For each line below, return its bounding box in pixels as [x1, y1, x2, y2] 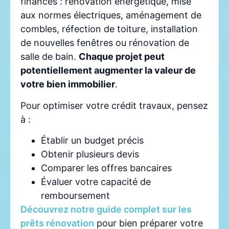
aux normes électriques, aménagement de [20, 10, 201, 21]
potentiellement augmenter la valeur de [20, 65, 196, 76]
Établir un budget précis [41, 135, 144, 146]
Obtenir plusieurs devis [41, 149, 139, 160]
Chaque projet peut [79, 51, 165, 62]
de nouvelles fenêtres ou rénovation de [20, 37, 189, 49]
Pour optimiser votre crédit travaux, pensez [20, 100, 208, 111]
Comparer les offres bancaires [41, 163, 172, 174]
